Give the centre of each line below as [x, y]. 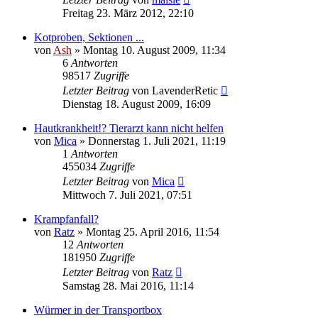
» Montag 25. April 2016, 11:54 [147, 231]
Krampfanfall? [66, 219]
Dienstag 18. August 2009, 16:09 [137, 104]
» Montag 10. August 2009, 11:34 [149, 50]
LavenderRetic [185, 90]
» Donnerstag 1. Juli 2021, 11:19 [151, 141]
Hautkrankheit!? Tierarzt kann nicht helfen [129, 128]
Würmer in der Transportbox [98, 309]
